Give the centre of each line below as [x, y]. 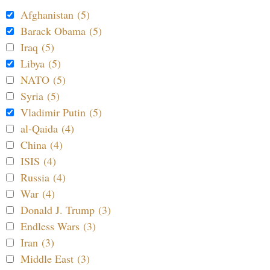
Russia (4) [43, 177]
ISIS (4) [38, 161]
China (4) [42, 144]
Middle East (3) [55, 258]
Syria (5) [40, 96]
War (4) [38, 193]
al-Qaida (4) [47, 128]
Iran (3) [37, 242]
